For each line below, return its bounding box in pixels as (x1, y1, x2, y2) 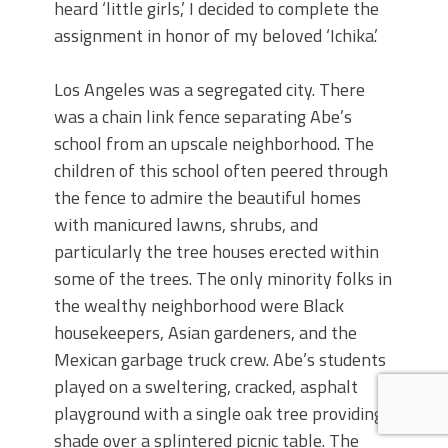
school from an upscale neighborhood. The (54, 130, 374, 158)
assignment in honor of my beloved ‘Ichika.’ (54, 22, 378, 50)
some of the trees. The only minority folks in (54, 265, 392, 293)
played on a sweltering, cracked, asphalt (54, 373, 358, 401)
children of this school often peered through (54, 157, 388, 185)
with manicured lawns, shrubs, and (54, 211, 318, 239)
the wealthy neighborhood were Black (54, 292, 344, 320)
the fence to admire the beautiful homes (54, 184, 361, 212)
